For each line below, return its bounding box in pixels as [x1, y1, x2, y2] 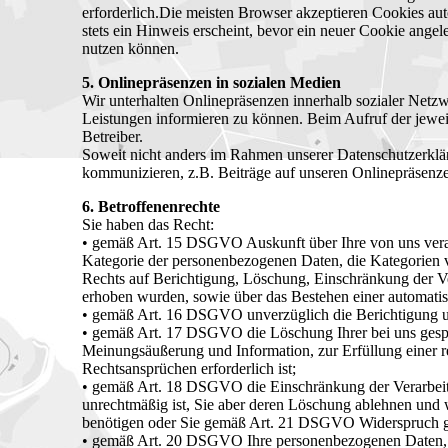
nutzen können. [82, 40, 179, 58]
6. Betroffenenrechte [82, 198, 220, 216]
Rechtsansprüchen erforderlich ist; [82, 360, 296, 378]
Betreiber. [82, 128, 143, 146]
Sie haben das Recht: [82, 216, 214, 234]
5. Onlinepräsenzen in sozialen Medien [82, 74, 341, 92]
